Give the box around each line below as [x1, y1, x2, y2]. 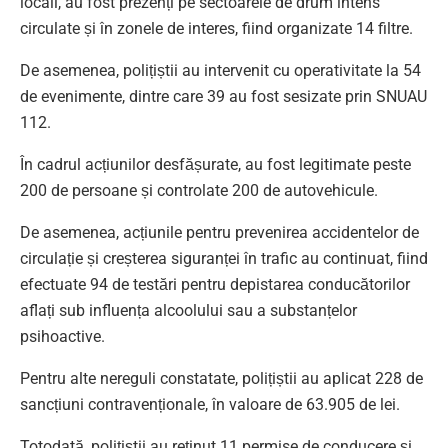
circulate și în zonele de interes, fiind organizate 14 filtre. [20, 18, 413, 38]
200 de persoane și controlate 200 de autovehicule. [20, 180, 378, 200]
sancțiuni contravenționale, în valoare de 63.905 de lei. [20, 394, 400, 414]
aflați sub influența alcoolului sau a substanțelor [20, 300, 357, 320]
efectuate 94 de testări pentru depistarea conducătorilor [20, 274, 410, 294]
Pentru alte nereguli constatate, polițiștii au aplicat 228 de [20, 368, 423, 388]
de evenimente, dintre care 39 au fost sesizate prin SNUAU [20, 86, 427, 106]
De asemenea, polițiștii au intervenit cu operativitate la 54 [20, 60, 421, 80]
